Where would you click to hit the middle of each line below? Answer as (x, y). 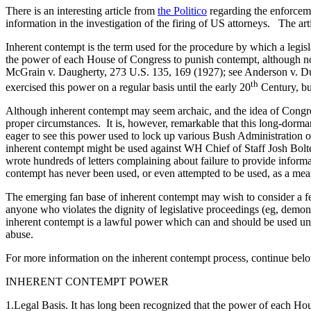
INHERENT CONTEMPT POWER (87, 282)
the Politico (182, 10)
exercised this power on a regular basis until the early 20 (128, 87)
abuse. (19, 235)
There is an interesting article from (82, 10)
